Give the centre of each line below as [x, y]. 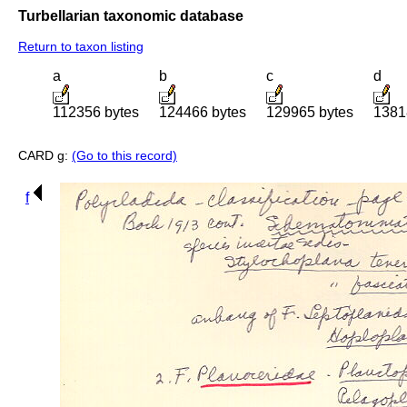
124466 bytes [203, 113]
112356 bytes [96, 113]
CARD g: [45, 156]
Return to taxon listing [81, 47]
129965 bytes [310, 113]
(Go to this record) [124, 156]
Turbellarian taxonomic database [131, 15]
